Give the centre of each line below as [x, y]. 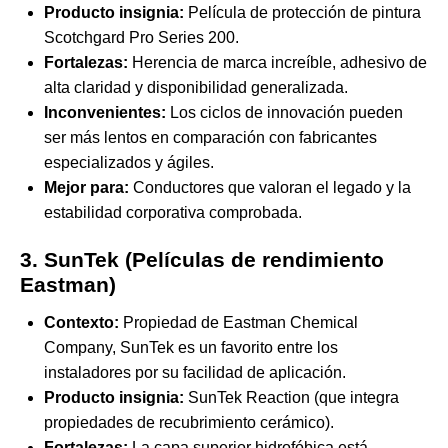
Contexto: [81, 323]
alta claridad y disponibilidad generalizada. [196, 88]
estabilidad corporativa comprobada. [173, 213]
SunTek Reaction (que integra [291, 398]
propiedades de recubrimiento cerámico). [189, 423]
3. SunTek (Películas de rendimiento [202, 260]
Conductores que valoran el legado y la [270, 188]
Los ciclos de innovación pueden [284, 113]
